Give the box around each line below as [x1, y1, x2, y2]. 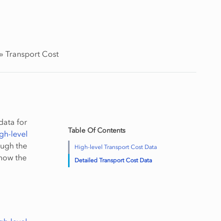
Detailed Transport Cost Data [74, 157, 152, 164]
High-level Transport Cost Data [74, 144, 157, 150]
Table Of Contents [68, 126, 125, 135]
